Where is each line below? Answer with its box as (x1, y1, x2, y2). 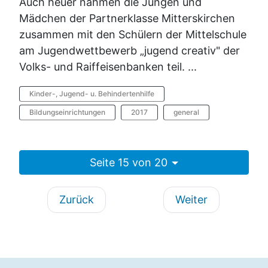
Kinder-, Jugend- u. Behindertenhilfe (29, 89, 154, 98)
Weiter (175, 193, 208, 206)
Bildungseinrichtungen (29, 107, 105, 117)
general (173, 107, 199, 117)
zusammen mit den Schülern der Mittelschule (19, 28, 246, 41)
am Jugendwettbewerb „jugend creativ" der (19, 44, 240, 57)
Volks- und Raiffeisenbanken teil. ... (19, 60, 197, 73)
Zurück (59, 193, 94, 206)
